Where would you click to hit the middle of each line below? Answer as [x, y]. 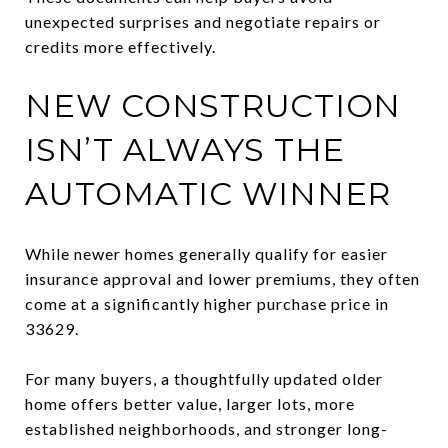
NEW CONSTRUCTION [213, 105]
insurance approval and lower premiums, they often [222, 278]
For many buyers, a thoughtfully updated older [204, 378]
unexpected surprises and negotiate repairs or [203, 21]
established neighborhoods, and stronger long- [206, 428]
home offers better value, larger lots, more [190, 403]
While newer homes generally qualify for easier [206, 253]
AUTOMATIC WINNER [208, 193]
